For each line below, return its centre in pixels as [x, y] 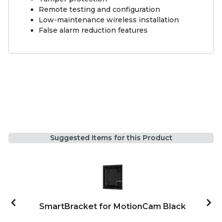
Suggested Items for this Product [111, 138]
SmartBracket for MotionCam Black [113, 207]
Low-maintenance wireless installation [109, 20]
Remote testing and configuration [99, 10]
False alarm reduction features [93, 30]
